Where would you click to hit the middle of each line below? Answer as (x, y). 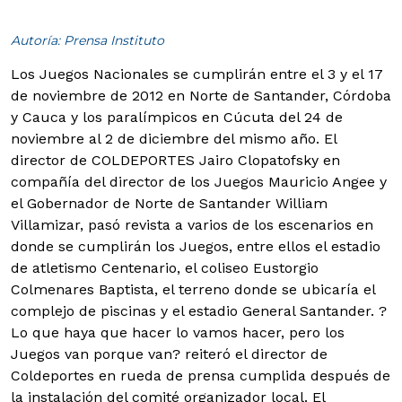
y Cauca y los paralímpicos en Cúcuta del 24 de (177, 117)
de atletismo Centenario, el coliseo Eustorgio (165, 268)
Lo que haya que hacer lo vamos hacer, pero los (178, 332)
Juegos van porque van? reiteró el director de (169, 354)
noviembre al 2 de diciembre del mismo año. (165, 139)
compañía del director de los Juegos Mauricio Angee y (199, 182)
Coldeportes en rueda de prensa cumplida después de (201, 376)
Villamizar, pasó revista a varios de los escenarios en (192, 225)
